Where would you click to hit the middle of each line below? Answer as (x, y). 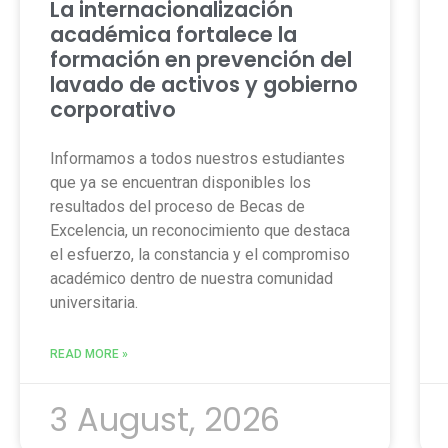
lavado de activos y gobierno (204, 84)
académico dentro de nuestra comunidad (191, 278)
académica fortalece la (173, 34)
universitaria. (94, 302)
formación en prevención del (201, 59)
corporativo (113, 109)
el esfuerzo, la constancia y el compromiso (200, 254)
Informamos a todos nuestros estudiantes (197, 158)
